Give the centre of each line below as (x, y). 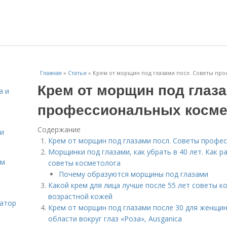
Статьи (77, 73)
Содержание (59, 129)
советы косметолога (84, 163)
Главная (51, 73)
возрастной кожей (80, 196)
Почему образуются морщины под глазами (134, 174)
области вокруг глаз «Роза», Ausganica (115, 219)
